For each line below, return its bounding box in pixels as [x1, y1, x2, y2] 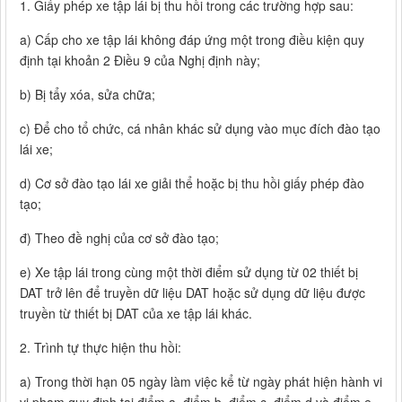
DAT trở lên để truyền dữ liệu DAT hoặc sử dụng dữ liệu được [20, 284, 365, 302]
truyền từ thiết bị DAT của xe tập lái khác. [20, 304, 252, 323]
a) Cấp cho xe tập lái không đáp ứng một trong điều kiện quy [20, 31, 364, 49]
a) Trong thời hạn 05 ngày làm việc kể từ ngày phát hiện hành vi [20, 372, 382, 391]
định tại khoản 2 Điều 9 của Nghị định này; [20, 51, 260, 70]
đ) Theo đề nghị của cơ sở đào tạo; [20, 229, 219, 248]
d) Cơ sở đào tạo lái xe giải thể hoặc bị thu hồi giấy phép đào [20, 174, 364, 193]
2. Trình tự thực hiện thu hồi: [20, 338, 181, 357]
